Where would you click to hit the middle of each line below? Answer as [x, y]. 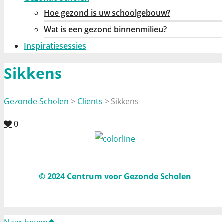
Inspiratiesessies [55, 46]
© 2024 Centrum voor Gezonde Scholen [115, 177]
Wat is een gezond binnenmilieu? [105, 29]
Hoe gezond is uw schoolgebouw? [107, 13]
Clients [90, 101]
